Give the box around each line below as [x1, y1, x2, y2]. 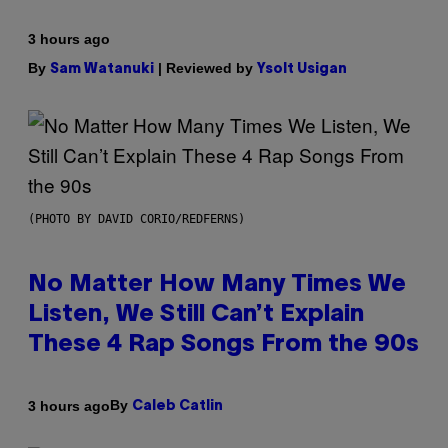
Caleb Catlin [132, 400, 223, 414]
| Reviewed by [154, 60, 257, 77]
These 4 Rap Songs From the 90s [28, 334, 419, 357]
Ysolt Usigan [257, 63, 347, 77]
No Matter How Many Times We [28, 274, 406, 297]
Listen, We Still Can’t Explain [28, 304, 364, 327]
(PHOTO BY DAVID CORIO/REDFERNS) [28, 212, 245, 227]
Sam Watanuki [50, 63, 154, 77]
